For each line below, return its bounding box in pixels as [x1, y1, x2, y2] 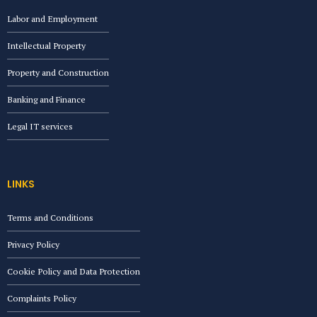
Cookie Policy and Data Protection [7, 265, 140, 278]
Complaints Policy [7, 292, 76, 305]
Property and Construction [7, 67, 109, 79]
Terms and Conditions [7, 212, 93, 224]
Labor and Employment [7, 13, 98, 25]
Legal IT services [7, 120, 73, 133]
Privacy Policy [7, 238, 59, 251]
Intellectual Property [7, 40, 86, 52]
